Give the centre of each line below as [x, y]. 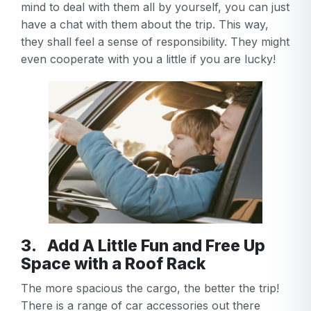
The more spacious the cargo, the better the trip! [150, 288]
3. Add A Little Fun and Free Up [29, 246]
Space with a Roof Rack [113, 264]
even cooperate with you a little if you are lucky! [148, 59]
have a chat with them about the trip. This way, [145, 24]
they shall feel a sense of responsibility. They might [155, 42]
